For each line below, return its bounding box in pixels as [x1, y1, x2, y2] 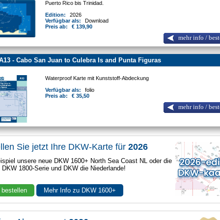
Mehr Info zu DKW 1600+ [44, 187, 116, 194]
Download [85, 18, 109, 24]
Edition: [45, 12, 68, 18]
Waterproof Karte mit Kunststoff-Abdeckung [45, 75, 151, 82]
